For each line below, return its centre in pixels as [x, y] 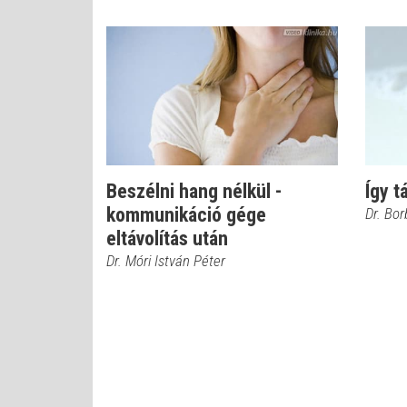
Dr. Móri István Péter [166, 261]
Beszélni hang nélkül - [194, 191]
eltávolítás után [167, 238]
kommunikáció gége [186, 215]
